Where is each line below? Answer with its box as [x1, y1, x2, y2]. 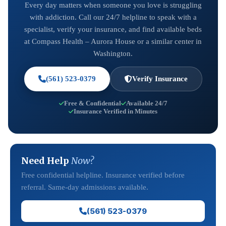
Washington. [93, 49, 133, 58]
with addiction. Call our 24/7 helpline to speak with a [29, 13, 197, 21]
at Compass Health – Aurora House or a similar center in [24, 37, 202, 45]
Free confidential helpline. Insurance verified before [21, 171, 185, 179]
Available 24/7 [126, 99, 167, 107]
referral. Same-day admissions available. [21, 183, 148, 191]
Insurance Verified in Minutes [74, 107, 157, 115]
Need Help [21, 155, 71, 166]
